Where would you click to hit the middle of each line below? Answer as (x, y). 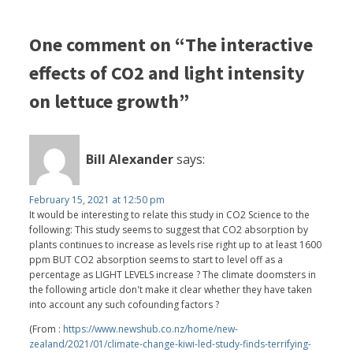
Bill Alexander (130, 160)
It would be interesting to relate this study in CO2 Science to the (170, 214)
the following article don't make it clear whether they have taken (171, 289)
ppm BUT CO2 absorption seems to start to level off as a (156, 259)
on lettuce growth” (110, 101)
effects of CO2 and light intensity (167, 72)
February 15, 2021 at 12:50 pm (97, 199)
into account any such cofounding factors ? (124, 304)
